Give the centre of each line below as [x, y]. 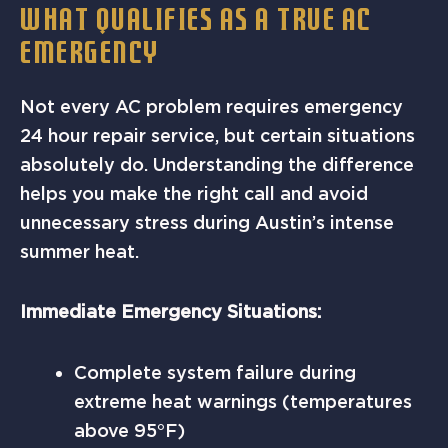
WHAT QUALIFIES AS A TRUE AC [196, 22]
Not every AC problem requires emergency [211, 106]
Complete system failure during [215, 372]
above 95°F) [129, 430]
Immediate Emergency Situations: [170, 312]
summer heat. [79, 251]
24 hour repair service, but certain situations [217, 135]
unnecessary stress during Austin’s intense [207, 222]
